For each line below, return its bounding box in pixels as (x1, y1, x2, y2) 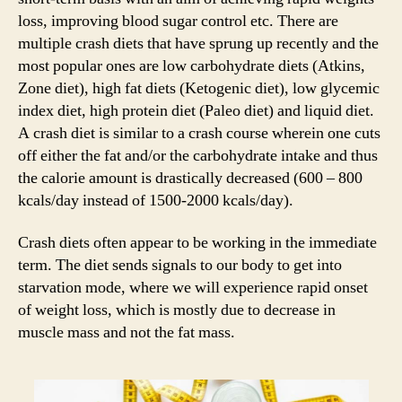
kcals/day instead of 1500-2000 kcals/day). (18, 189, 293, 211)
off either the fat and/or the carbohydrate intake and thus (18, 144, 378, 166)
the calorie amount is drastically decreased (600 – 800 (18, 167, 363, 188)
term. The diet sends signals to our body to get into (18, 255, 342, 276)
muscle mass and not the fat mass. (18, 322, 235, 344)
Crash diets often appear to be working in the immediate (18, 232, 377, 254)
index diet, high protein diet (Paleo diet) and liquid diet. (18, 100, 374, 121)
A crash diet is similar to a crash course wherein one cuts (18, 122, 380, 144)
